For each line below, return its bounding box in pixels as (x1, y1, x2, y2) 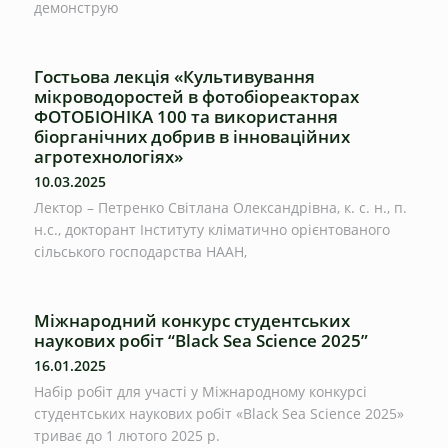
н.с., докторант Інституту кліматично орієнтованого (34, 219, 390, 239)
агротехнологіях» (34, 144, 183, 168)
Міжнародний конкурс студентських (34, 308, 350, 332)
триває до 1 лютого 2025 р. (34, 425, 220, 445)
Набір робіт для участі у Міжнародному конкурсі (34, 381, 367, 401)
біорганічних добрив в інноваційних (34, 124, 350, 148)
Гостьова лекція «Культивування (34, 64, 315, 88)
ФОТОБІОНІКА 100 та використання (34, 104, 338, 128)
